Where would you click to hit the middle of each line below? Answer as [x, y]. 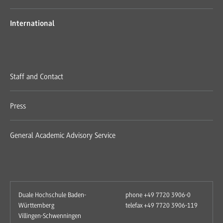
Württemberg [37, 205]
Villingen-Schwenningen [50, 216]
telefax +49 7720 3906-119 [162, 205]
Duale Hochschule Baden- [53, 195]
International [32, 24]
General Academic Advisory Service [63, 135]
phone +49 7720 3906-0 [158, 195]
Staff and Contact [37, 76]
